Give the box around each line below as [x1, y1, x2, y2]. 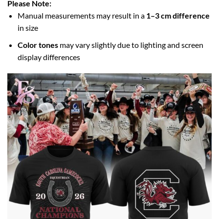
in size [17, 23, 38, 33]
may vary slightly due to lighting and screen [58, 40, 203, 49]
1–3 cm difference [146, 11, 210, 21]
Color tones [17, 40, 58, 49]
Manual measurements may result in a [17, 11, 146, 21]
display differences [17, 52, 80, 62]
